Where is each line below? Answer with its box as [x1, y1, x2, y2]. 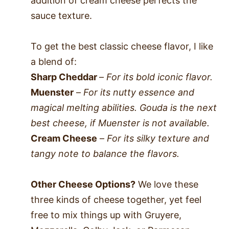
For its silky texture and [107, 132, 209, 144]
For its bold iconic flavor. [106, 71, 213, 82]
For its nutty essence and [83, 86, 194, 98]
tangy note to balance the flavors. [31, 148, 179, 159]
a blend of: [31, 56, 77, 67]
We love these [135, 178, 198, 190]
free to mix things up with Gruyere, [31, 209, 181, 220]
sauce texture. [31, 10, 92, 21]
